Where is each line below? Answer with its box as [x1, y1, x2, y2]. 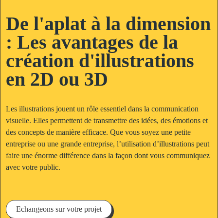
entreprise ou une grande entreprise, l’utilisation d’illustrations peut [6, 140, 210, 148]
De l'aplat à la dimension [6, 13, 211, 35]
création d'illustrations [6, 50, 195, 72]
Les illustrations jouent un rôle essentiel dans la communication [6, 105, 199, 113]
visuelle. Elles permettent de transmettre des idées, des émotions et [6, 116, 208, 125]
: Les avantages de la [6, 31, 179, 53]
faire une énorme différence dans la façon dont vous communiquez [6, 151, 210, 160]
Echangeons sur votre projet [16, 205, 102, 213]
